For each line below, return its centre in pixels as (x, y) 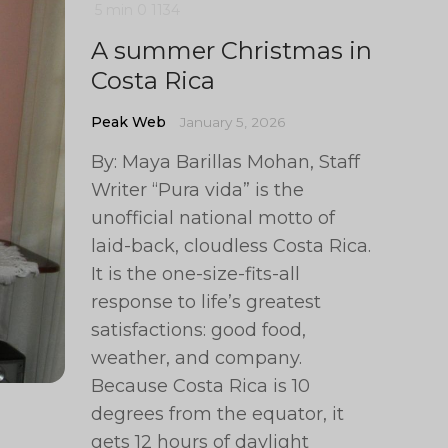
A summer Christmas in (232, 50)
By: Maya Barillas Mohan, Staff (226, 162)
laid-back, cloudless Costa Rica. (231, 246)
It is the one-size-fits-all (196, 274)
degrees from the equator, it (218, 414)
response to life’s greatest (206, 302)
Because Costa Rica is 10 (201, 386)
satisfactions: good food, (199, 330)
